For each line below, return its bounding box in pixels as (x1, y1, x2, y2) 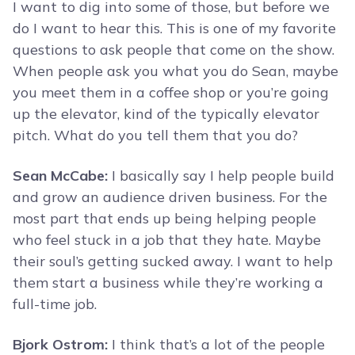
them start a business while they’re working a (13, 273, 323, 292)
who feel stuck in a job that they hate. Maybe (13, 231, 321, 250)
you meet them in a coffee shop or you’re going (13, 83, 329, 102)
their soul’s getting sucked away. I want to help (13, 252, 333, 271)
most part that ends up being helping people (13, 209, 316, 228)
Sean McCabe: (13, 166, 108, 185)
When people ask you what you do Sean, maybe (13, 62, 338, 81)
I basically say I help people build (108, 166, 334, 185)
